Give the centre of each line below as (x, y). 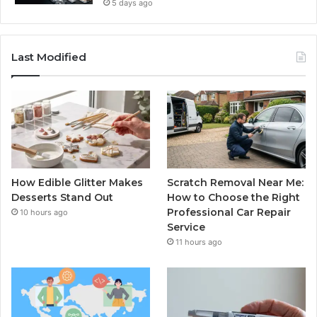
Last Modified (49, 57)
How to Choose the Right (234, 198)
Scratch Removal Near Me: (236, 183)
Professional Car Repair (229, 213)
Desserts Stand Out (62, 198)
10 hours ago (44, 213)
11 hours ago (199, 242)
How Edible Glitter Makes (77, 183)
